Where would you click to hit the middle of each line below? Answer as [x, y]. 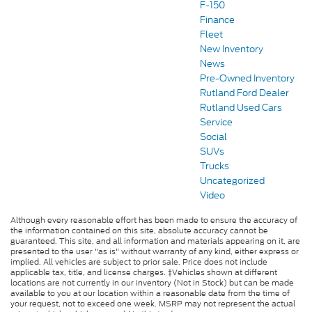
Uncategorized [232, 181]
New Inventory [232, 49]
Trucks [214, 166]
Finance [217, 20]
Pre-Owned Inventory [247, 79]
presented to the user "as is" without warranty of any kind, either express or [155, 252]
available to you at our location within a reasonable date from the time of [150, 294]
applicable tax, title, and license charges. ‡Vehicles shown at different [144, 273]
